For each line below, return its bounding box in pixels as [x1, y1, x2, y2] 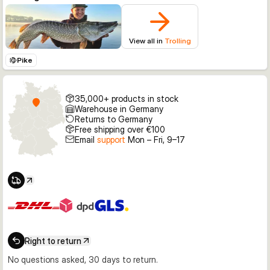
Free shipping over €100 [74, 124, 165, 134]
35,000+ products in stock [74, 93, 178, 104]
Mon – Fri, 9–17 [125, 134, 185, 145]
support [96, 134, 125, 145]
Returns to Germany [74, 113, 152, 124]
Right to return [25, 235, 81, 246]
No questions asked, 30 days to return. [8, 254, 158, 265]
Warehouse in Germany [74, 103, 163, 114]
